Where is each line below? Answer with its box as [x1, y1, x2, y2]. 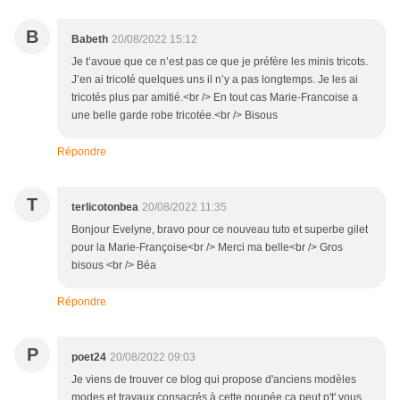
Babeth [71, 33, 108, 46]
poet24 [71, 351, 106, 364]
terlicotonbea [71, 201, 138, 214]
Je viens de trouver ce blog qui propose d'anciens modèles [71, 373, 356, 387]
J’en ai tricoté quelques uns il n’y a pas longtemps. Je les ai [71, 73, 358, 87]
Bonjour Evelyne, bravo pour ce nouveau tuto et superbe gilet [71, 223, 368, 237]
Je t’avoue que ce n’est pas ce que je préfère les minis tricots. [71, 55, 368, 69]
